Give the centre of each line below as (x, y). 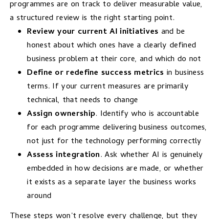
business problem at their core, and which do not (114, 59)
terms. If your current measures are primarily (108, 87)
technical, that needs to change (83, 100)
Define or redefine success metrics (96, 73)
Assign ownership (61, 114)
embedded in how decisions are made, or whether (115, 169)
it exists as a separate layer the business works (112, 182)
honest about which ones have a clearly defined (112, 45)
